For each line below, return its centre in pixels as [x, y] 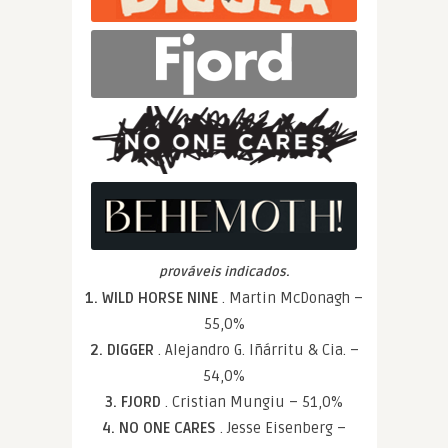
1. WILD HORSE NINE [153, 298]
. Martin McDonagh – [292, 298]
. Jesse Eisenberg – [283, 428]
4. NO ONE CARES [161, 428]
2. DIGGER [123, 350]
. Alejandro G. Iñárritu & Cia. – [258, 350]
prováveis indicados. [224, 272]
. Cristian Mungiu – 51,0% [254, 402]
